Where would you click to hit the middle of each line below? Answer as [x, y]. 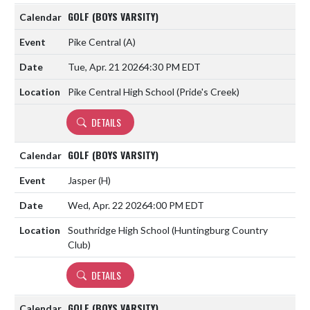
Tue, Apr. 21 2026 [106, 66]
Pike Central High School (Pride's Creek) [154, 91]
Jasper [83, 180]
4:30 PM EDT [172, 66]
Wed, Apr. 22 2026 [108, 205]
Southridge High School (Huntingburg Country [168, 230]
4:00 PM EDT [176, 205]
